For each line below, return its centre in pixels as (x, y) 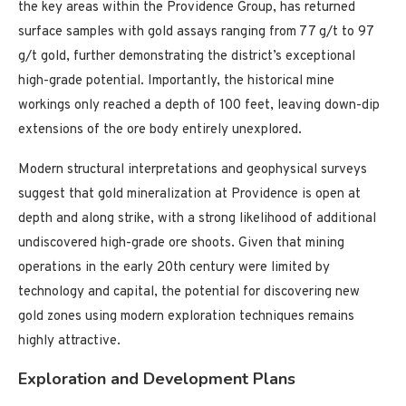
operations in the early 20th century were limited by (174, 268)
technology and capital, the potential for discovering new (189, 292)
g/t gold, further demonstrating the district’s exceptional (187, 57)
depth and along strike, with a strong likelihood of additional (197, 219)
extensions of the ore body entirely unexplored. (160, 130)
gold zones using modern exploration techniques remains (186, 317)
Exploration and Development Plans (157, 379)
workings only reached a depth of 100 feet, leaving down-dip (199, 106)
